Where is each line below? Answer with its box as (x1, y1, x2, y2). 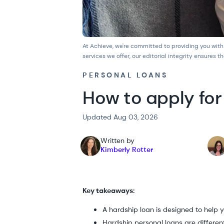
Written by (100, 135, 135, 145)
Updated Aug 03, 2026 (82, 112, 158, 121)
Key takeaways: (82, 185, 135, 195)
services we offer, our (82, 51, 143, 60)
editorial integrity (142, 51, 193, 60)
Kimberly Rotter (100, 144, 153, 154)
